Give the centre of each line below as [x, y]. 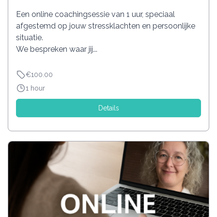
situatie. [30, 38]
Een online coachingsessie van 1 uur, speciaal [95, 15]
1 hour [35, 88]
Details [108, 108]
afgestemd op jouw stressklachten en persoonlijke [106, 26]
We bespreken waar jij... [57, 49]
